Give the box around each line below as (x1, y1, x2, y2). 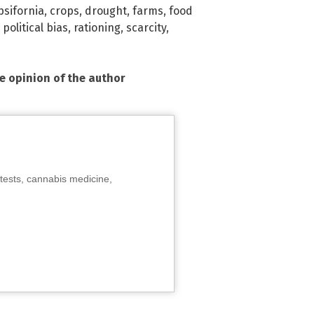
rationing (74, 20, 121, 34)
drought (85, 4, 127, 18)
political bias (3, 20, 68, 34)
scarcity (126, 20, 166, 34)
